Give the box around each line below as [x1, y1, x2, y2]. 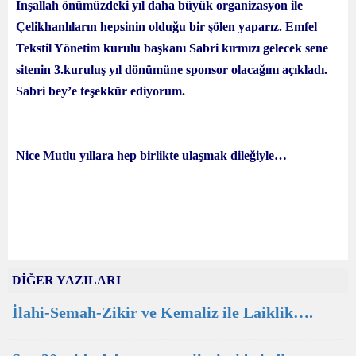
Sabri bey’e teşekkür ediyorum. [16, 84, 185, 98]
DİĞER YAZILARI [12, 273, 121, 287]
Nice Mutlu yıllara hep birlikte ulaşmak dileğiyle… [16, 149, 287, 162]
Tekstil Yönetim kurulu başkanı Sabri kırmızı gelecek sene [16, 41, 328, 55]
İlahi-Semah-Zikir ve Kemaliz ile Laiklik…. [12, 304, 313, 321]
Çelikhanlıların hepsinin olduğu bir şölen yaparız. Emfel [16, 20, 317, 33]
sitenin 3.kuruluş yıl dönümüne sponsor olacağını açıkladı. [16, 63, 327, 76]
